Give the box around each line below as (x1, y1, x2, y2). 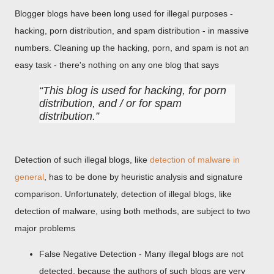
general (15, 172, 44, 182)
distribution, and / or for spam (39, 97, 182, 109)
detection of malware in (150, 155, 240, 165)
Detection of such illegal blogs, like (15, 155, 150, 165)
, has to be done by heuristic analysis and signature (44, 172, 243, 182)
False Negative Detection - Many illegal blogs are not (39, 249, 243, 259)
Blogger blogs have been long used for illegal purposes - (15, 9, 233, 18)
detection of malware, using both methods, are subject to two (15, 206, 250, 216)
